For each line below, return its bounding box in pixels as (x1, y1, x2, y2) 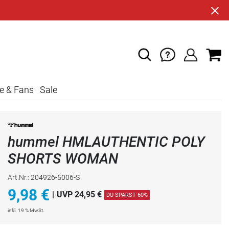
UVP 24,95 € (57, 190, 102, 200)
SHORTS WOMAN (8, 150, 118, 167)
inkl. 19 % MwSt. (8, 207, 44, 213)
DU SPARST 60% (106, 191, 148, 198)
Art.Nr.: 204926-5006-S (8, 173, 80, 181)
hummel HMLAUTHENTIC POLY (8, 133, 205, 150)
